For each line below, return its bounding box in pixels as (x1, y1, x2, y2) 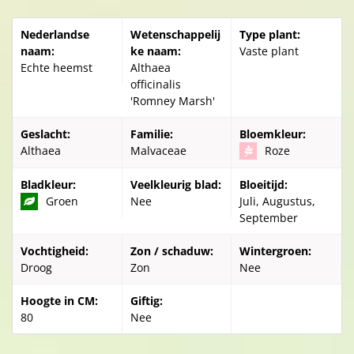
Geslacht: (21, 126, 70, 141)
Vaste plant (239, 43, 299, 58)
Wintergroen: (239, 243, 312, 258)
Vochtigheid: (21, 243, 88, 258)
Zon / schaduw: (130, 243, 213, 258)
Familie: (130, 126, 173, 141)
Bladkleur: (21, 177, 76, 192)
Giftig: (130, 293, 163, 308)
